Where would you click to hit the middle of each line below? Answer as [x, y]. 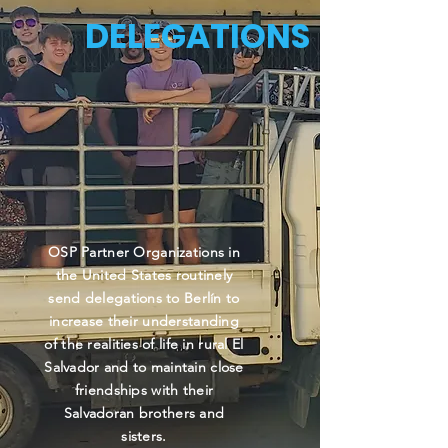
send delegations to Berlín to [144, 298]
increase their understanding [144, 321]
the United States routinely [144, 275]
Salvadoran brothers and [144, 413]
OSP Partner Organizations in [144, 252]
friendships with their [144, 390]
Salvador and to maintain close [144, 367]
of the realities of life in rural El [144, 344]
